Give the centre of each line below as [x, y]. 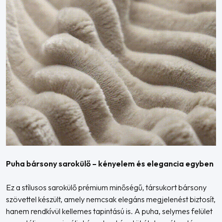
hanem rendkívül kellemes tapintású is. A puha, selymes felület [109, 211]
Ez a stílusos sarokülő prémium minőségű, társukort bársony [106, 187]
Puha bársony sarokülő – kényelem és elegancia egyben [110, 164]
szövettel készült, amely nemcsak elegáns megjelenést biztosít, [111, 199]
